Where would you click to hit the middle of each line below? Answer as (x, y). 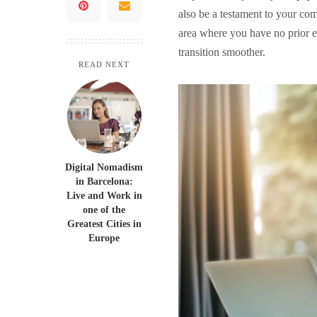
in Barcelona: (104, 181)
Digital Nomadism (104, 167)
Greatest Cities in (104, 224)
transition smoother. (222, 52)
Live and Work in (104, 196)
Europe (104, 238)
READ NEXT (104, 64)
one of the (104, 210)
